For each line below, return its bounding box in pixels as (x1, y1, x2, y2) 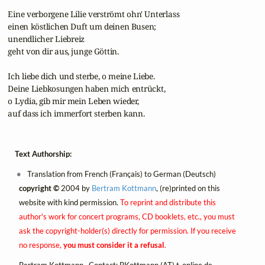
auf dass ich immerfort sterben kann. (6, 107, 145, 119)
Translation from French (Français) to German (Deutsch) (25, 169, 216, 179)
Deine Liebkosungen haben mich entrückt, (6, 82, 166, 94)
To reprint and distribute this (119, 198, 216, 208)
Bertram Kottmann (91, 183, 156, 193)
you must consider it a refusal (63, 240, 164, 250)
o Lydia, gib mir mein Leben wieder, (6, 95, 139, 106)
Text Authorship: (15, 149, 72, 159)
